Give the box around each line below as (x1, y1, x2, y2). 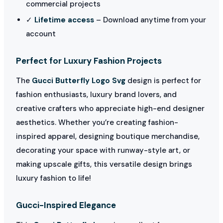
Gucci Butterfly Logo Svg (32, 75, 125, 86)
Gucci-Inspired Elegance (16, 199, 116, 211)
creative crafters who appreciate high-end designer (16, 103, 205, 113)
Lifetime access (34, 14, 94, 25)
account (26, 28, 56, 39)
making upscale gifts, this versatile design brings (16, 159, 192, 169)
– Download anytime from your (94, 14, 206, 25)
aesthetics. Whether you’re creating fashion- (16, 117, 178, 127)
